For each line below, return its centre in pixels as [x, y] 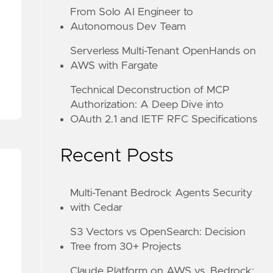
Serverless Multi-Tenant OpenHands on [163, 51]
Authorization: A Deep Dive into [147, 105]
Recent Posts [117, 156]
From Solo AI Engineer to [132, 12]
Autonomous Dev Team [128, 27]
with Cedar [97, 208]
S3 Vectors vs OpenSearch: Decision [158, 232]
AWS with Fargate [114, 66]
